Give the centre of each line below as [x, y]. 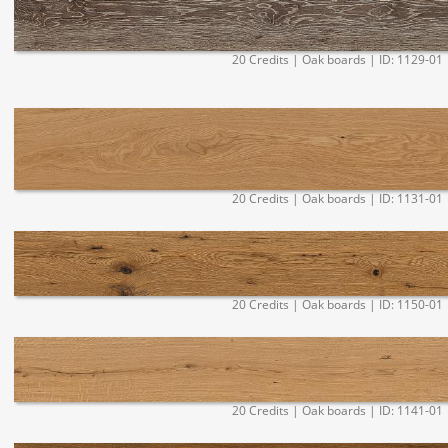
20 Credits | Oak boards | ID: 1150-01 [337, 304]
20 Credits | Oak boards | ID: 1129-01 [337, 60]
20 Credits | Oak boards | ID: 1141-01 [337, 410]
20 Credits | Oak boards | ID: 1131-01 [337, 198]
